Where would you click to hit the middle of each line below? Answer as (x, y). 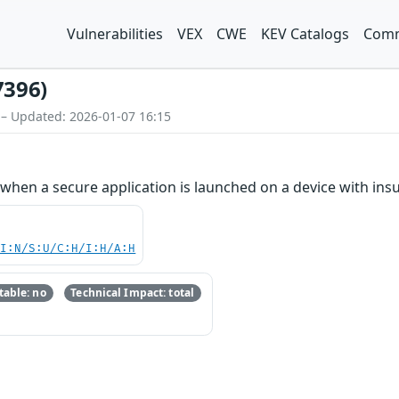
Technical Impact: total (133, 293)
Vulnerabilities (115, 34)
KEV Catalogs (305, 34)
